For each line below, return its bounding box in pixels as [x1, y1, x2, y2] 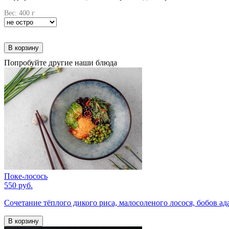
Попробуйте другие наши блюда [4, 58, 117, 67]
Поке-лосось [4, 172, 48, 181]
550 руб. [4, 181, 33, 190]
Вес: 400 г [4, 9, 35, 17]
